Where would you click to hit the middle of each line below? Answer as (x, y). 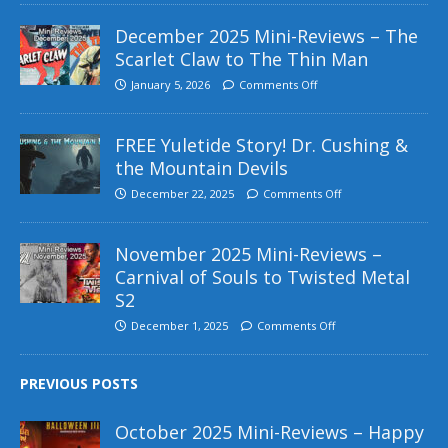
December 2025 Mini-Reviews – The (266, 35)
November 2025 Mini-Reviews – (248, 253)
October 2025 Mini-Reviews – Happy (269, 431)
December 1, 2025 (179, 325)
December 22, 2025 (182, 193)
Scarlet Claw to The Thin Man (241, 58)
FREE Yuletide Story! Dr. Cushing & (261, 144)
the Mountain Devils (201, 167)
